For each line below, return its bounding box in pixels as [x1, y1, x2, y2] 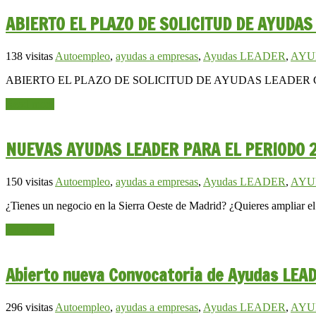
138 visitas [6, 50, 53, 63]
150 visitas [6, 176, 53, 188]
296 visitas [6, 301, 53, 314]
